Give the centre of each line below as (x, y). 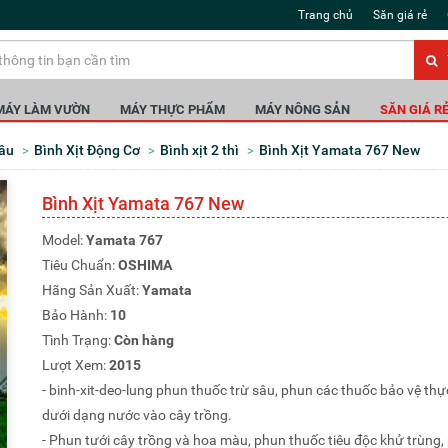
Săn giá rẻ (400, 15)
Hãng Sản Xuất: (92, 290)
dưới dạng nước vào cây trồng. (137, 415)
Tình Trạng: (78, 340)
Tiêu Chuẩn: (80, 265)
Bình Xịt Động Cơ (91, 150)
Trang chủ (325, 15)
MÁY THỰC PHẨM (178, 109)
